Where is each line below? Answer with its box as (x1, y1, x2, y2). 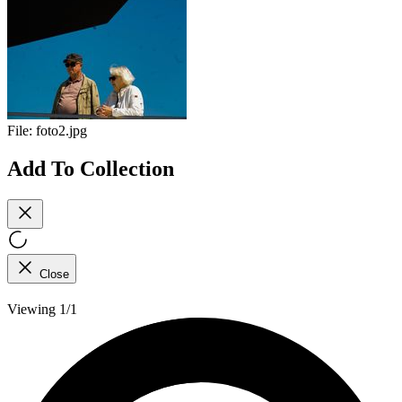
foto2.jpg (36, 123, 87, 139)
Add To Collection (7, 156, 174, 180)
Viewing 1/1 (7, 301, 77, 317)
